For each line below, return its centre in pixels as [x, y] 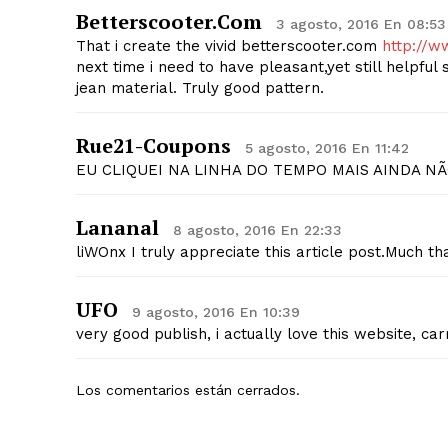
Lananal [117, 228]
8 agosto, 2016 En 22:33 [257, 230]
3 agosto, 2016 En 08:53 [361, 24]
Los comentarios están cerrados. [188, 390]
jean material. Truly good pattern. [200, 88]
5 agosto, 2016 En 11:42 [327, 148]
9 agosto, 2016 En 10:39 [216, 312]
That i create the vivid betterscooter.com [229, 46]
